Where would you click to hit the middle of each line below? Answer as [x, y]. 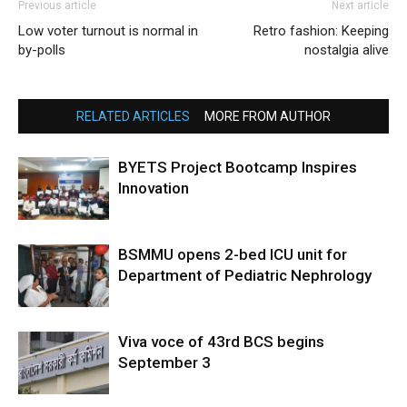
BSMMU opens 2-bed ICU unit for [233, 255]
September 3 [164, 363]
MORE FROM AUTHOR [268, 117]
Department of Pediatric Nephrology [245, 276]
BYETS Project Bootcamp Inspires [238, 168]
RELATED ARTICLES [133, 117]
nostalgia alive [347, 50]
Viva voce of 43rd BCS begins [221, 342]
